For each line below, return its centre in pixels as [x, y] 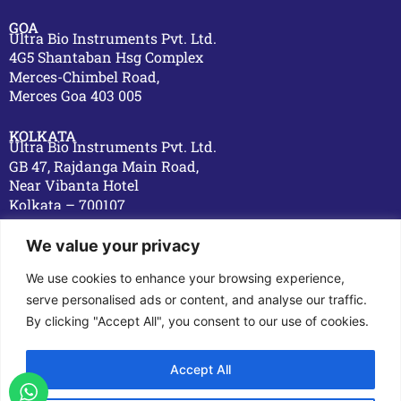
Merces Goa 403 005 [75, 95]
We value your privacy [113, 245]
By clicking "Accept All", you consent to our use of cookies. [197, 320]
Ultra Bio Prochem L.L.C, [200, 265]
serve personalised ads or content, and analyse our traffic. [196, 299]
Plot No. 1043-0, [200, 286]
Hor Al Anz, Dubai [200, 329]
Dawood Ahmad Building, [200, 308]
